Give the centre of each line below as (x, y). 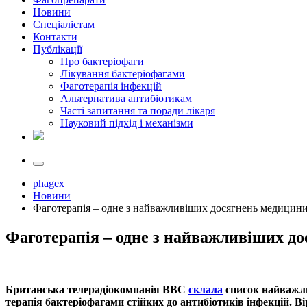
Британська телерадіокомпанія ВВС (97, 289)
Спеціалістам (64, 24)
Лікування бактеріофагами (123, 73)
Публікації (58, 49)
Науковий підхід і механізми (127, 123)
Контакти (55, 36)
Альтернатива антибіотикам (126, 98)
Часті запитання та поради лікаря (138, 110)
